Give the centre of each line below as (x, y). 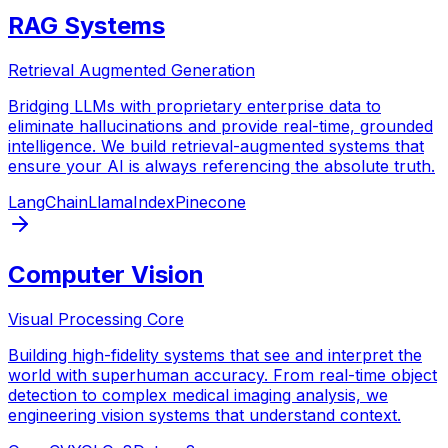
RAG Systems (86, 25)
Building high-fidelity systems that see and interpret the (215, 354)
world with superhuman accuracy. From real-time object (222, 374)
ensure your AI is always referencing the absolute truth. (221, 165)
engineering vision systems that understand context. (204, 414)
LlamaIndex (131, 201)
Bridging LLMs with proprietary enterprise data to (194, 105)
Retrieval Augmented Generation (131, 69)
